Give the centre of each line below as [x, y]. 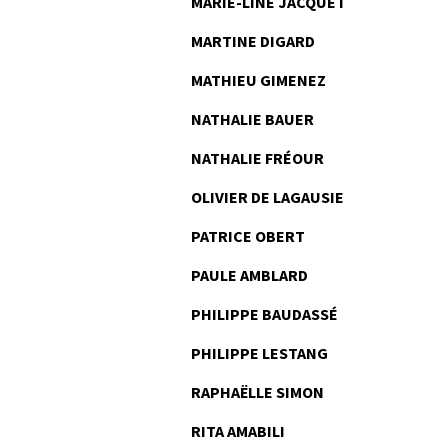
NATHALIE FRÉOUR [257, 158]
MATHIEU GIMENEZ [258, 80]
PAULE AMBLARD [249, 275]
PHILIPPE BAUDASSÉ [264, 314]
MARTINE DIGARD [253, 41]
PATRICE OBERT [248, 236]
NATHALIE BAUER [252, 119]
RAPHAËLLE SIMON [257, 392]
